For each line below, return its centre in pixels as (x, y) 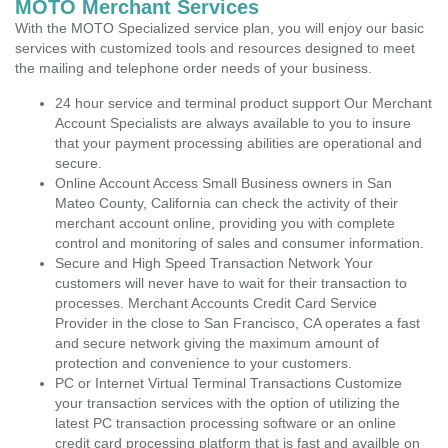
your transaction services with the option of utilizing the (227, 403)
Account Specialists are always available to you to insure (233, 123)
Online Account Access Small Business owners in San (223, 183)
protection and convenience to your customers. (203, 363)
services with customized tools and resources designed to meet (215, 48)
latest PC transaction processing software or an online (225, 423)
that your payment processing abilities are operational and (238, 143)
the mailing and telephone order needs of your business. (193, 68)
